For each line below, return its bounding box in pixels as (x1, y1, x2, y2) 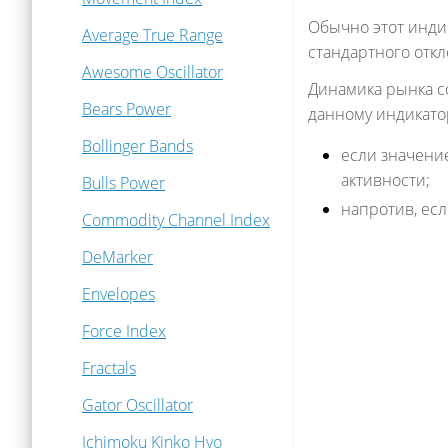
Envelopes (82, 283, 155, 305)
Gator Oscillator (82, 394, 193, 416)
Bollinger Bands (82, 135, 193, 157)
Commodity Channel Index (82, 209, 270, 231)
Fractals (82, 357, 136, 379)
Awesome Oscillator (82, 61, 223, 83)
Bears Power (82, 98, 171, 120)
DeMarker (82, 246, 153, 268)
